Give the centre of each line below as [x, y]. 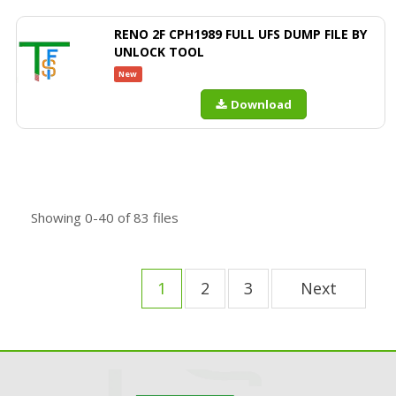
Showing [58, 217]
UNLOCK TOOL [159, 52]
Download [261, 104]
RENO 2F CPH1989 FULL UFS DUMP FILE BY [240, 34]
